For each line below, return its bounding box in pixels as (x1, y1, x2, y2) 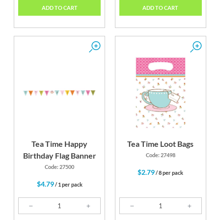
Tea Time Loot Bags (127, 139, 194, 149)
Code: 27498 (145, 152, 175, 159)
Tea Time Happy (31, 139, 88, 149)
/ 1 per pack (54, 181, 82, 188)
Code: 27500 (45, 164, 75, 170)
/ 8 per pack (155, 169, 184, 176)
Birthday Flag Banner (23, 151, 96, 161)
